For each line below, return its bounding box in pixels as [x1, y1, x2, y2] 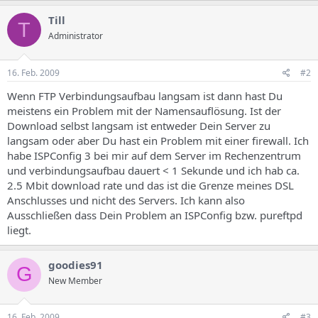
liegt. [7, 222, 31, 237]
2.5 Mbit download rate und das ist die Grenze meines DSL [7, 177, 294, 192]
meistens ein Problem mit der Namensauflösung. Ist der [7, 103, 281, 118]
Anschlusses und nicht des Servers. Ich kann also [7, 192, 245, 207]
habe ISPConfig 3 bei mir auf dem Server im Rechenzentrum [7, 148, 301, 163]
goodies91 [48, 257, 103, 272]
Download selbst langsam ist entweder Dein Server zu [7, 118, 270, 133]
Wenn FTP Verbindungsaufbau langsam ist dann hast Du [7, 88, 283, 103]
